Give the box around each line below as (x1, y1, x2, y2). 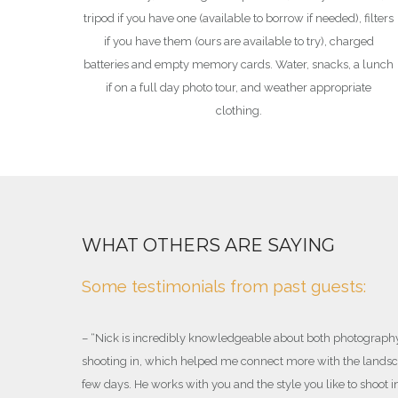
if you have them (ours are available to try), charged (103, 35, 374, 49)
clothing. (215, 104, 262, 118)
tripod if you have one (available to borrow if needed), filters (84, 12, 394, 26)
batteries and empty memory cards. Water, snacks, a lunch (84, 58, 394, 72)
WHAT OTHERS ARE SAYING (82, 235, 335, 257)
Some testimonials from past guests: (82, 276, 366, 297)
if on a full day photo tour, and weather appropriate (106, 81, 372, 95)
